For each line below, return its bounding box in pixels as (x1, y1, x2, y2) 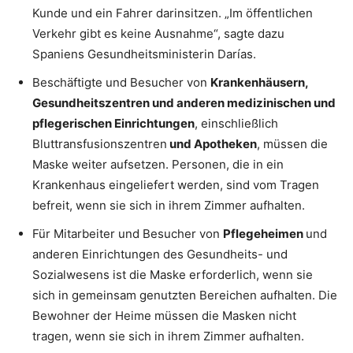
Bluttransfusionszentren (32, 136, 167, 152)
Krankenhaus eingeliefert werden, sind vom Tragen (32, 177, 319, 193)
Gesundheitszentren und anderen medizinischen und (32, 95, 336, 111)
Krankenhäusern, (210, 75, 308, 91)
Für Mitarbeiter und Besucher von (32, 226, 223, 242)
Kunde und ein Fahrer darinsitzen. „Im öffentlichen (32, 6, 313, 21)
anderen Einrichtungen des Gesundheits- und (32, 247, 288, 262)
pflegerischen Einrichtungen (32, 116, 195, 132)
